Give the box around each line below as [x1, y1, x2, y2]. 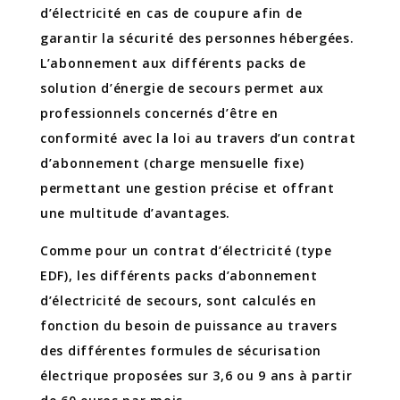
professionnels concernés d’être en [40, 104, 279, 121]
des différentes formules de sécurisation [40, 341, 322, 359]
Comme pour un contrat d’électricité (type [40, 241, 332, 259]
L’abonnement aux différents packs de [40, 54, 306, 71]
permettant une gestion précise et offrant [40, 179, 335, 196]
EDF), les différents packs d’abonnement [40, 266, 318, 284]
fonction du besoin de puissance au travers [40, 316, 337, 334]
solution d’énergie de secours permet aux [40, 79, 324, 96]
